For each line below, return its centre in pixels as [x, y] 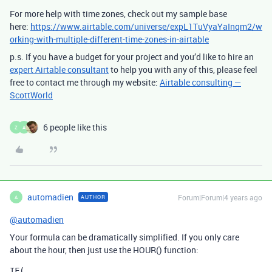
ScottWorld [31, 95]
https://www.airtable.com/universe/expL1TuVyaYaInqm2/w [146, 26]
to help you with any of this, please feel [183, 70]
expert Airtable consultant [59, 70]
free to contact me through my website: [85, 82]
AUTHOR [93, 197]
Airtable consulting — [200, 82]
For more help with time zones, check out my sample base [118, 14]
